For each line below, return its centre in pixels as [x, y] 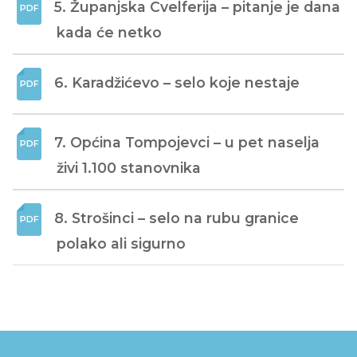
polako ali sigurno [121, 243]
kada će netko [109, 32]
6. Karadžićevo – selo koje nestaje [177, 82]
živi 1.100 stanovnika [129, 167]
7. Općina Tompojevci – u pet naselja [187, 142]
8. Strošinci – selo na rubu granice [177, 218]
